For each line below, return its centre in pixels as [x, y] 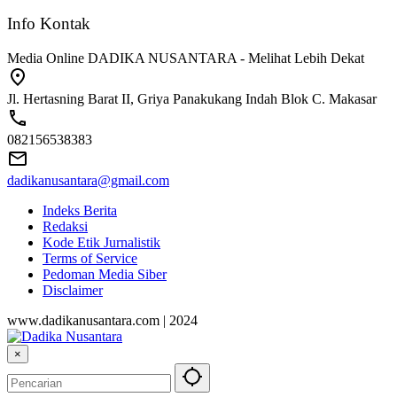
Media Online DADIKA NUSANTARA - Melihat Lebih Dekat [186, 58]
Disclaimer [73, 291]
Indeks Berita [80, 211]
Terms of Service [90, 259]
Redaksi [65, 227]
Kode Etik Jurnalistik [101, 243]
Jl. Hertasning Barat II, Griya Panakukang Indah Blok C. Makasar [192, 99]
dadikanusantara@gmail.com [88, 181]
